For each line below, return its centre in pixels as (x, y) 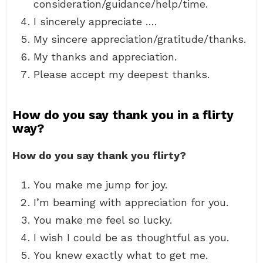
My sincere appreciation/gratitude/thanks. (140, 39)
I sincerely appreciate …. (95, 21)
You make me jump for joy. (100, 185)
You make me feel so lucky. (103, 220)
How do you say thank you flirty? (99, 155)
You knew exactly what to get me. (121, 255)
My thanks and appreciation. (105, 57)
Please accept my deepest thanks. (122, 74)
